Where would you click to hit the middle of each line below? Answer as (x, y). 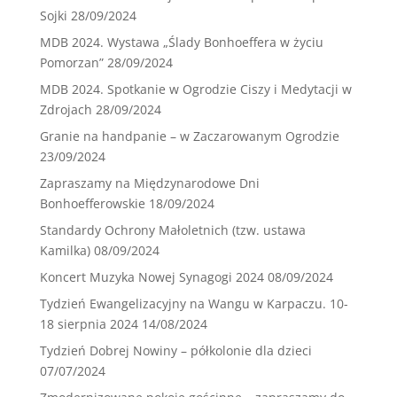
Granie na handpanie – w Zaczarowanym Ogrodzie (189, 136)
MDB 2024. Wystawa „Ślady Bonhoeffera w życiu (181, 43)
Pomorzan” (71, 63)
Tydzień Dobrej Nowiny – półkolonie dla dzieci (175, 351)
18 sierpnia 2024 (89, 324)
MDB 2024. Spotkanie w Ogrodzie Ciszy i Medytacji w (195, 90)
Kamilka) (65, 251)
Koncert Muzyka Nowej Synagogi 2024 (152, 277)
